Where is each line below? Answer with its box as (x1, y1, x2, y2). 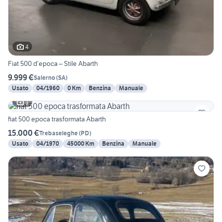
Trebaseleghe (39, 129, 78, 137)
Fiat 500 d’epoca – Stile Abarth (8, 59, 98, 68)
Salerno (34, 73, 55, 81)
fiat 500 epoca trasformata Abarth (8, 114, 106, 124)
